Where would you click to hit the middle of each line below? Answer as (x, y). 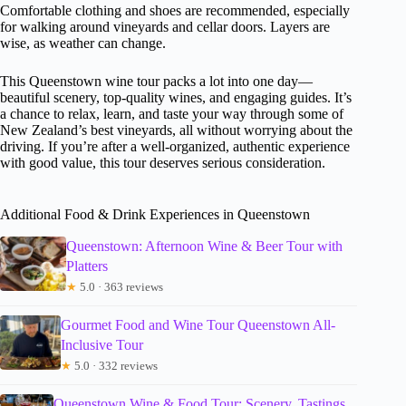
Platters (87, 266)
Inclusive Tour (101, 345)
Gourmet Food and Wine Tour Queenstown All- (198, 325)
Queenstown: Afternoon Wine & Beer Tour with (204, 246)
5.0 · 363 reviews (120, 287)
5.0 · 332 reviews (114, 366)
